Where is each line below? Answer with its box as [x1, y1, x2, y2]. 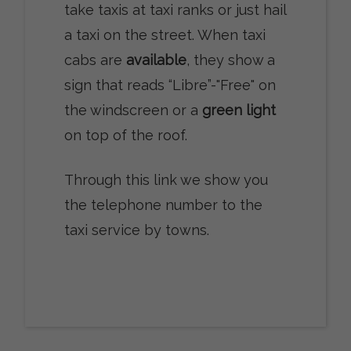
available [125, 51, 186, 68]
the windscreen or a [63, 101, 202, 118]
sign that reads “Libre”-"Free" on [63, 76, 276, 93]
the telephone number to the [63, 196, 262, 213]
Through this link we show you [63, 171, 268, 188]
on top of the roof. [63, 126, 187, 143]
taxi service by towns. [63, 221, 209, 238]
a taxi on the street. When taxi [63, 26, 266, 43]
